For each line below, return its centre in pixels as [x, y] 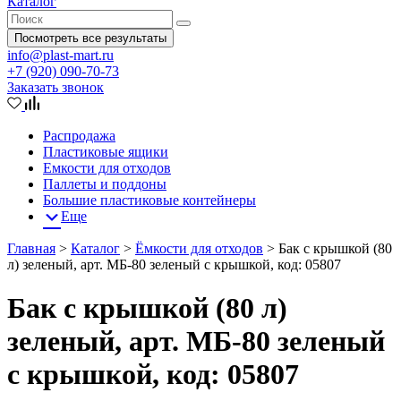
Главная [31, 248]
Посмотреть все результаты [90, 38]
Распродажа [79, 136]
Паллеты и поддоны [105, 184]
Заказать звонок [55, 87]
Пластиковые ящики [106, 152]
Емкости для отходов [107, 168]
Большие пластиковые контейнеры [149, 200]
